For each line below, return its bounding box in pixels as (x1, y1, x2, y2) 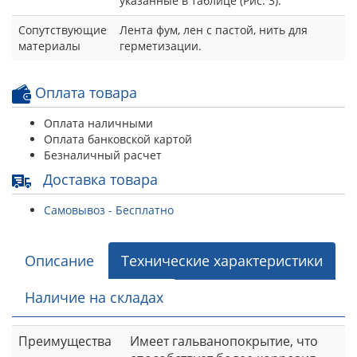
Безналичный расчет (44, 147, 162, 163)
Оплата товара (31, 82, 137, 102)
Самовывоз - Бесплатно (44, 202, 174, 218)
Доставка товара (39, 169, 158, 189)
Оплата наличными (44, 115, 153, 131)
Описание (25, 250, 94, 270)
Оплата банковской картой (44, 131, 192, 147)
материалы (18, 37, 80, 53)
